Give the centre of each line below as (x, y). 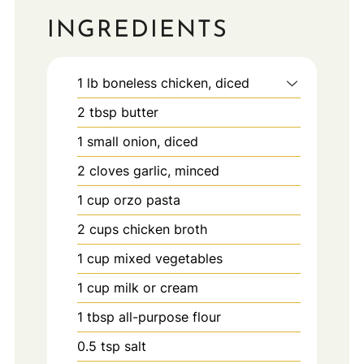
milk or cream (156, 287)
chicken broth (165, 229)
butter (139, 112)
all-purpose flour (169, 316)
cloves (109, 170)
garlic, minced (176, 170)
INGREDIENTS (137, 30)
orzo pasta (147, 199)
